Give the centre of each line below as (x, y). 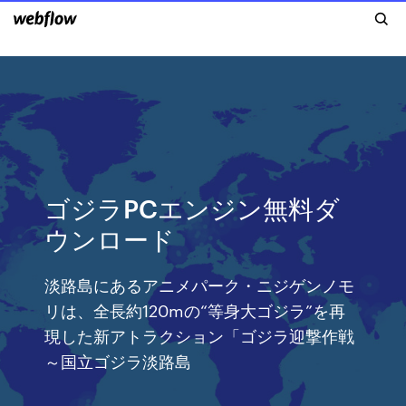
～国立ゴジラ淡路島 (118, 360)
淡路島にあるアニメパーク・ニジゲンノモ (200, 284)
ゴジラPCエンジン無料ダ (193, 207)
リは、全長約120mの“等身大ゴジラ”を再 (195, 309)
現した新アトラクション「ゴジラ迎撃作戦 (200, 335)
